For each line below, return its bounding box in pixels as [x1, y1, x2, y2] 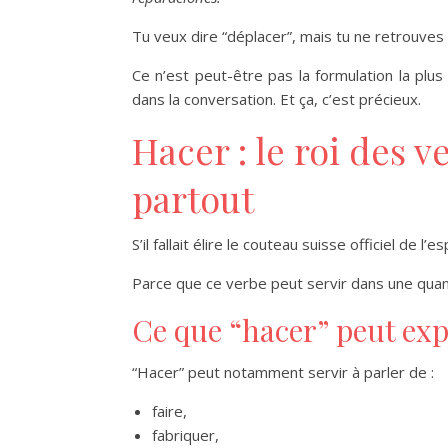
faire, [152, 400, 187, 421]
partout [132, 173, 254, 222]
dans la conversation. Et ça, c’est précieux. [132, 88, 421, 109]
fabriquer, [152, 424, 219, 445]
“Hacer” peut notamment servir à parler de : [132, 361, 434, 382]
